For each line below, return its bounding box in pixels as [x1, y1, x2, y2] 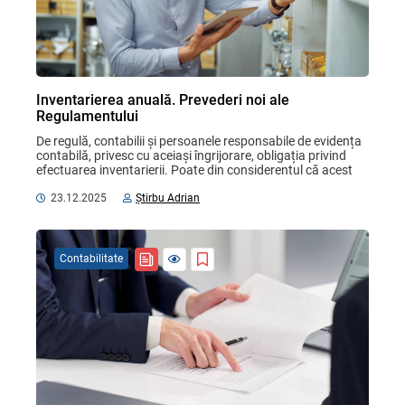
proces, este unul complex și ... [36, 176, 205, 192]
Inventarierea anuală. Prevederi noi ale [36, 90, 289, 108]
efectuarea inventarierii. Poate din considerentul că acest [36, 162, 355, 177]
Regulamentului [36, 107, 138, 125]
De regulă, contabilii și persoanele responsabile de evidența [36, 133, 364, 148]
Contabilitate [60, 252, 123, 266]
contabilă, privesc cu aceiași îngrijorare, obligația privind [36, 147, 349, 163]
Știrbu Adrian [136, 191, 200, 204]
